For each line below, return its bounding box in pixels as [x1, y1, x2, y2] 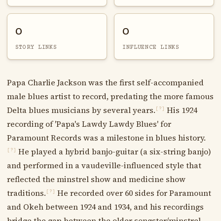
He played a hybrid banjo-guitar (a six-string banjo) [16, 146, 211, 157]
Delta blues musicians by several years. [6, 104, 155, 115]
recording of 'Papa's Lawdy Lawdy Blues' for [6, 118, 171, 129]
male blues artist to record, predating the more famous [6, 90, 214, 102]
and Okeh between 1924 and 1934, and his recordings [6, 201, 204, 212]
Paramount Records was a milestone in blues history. [6, 132, 206, 143]
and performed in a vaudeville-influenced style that [6, 159, 201, 171]
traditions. [6, 187, 46, 198]
